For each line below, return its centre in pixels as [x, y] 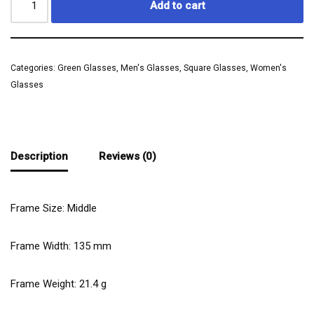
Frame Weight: [45, 284]
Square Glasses [215, 68]
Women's [268, 68]
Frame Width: [42, 246]
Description [39, 156]
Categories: [34, 68]
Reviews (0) [128, 156]
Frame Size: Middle [54, 208]
